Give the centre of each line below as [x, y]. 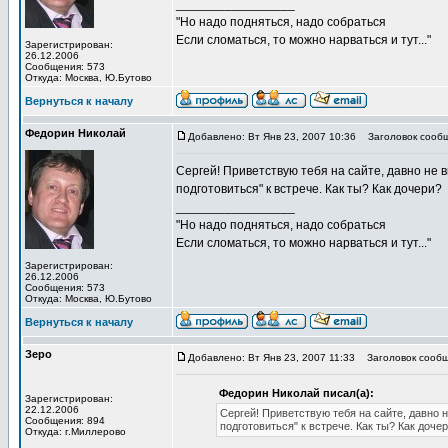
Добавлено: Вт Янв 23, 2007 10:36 [272, 136]
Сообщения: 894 [65, 420]
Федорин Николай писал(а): [296, 393]
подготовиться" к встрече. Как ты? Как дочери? [309, 189]
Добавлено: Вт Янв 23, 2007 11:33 [271, 357]
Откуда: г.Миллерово [75, 431]
